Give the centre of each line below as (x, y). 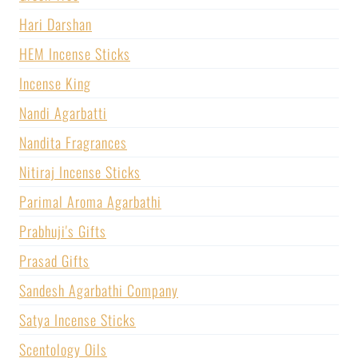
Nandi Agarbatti (63, 112)
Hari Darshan (56, 24)
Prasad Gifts (54, 260)
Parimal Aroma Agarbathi (90, 201)
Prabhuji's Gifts (63, 231)
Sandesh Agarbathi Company (99, 290)
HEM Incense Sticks (75, 53)
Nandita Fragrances (73, 142)
